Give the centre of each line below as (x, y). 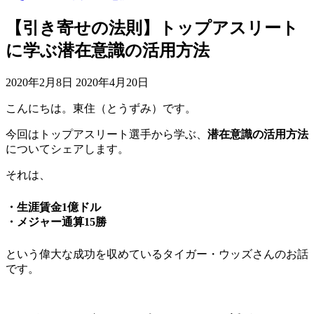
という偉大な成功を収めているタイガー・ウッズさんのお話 (157, 254)
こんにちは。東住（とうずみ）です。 (101, 108)
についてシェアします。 (67, 149)
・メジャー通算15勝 (56, 221)
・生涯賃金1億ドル (53, 207)
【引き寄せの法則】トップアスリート (152, 28)
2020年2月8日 (41, 82)
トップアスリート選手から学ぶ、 (123, 134)
